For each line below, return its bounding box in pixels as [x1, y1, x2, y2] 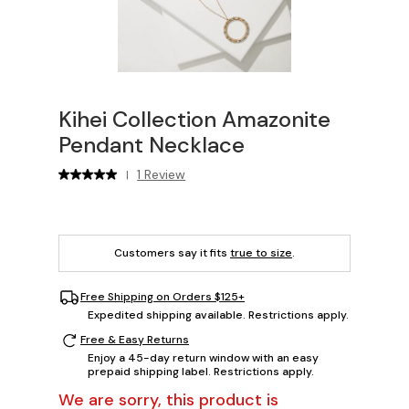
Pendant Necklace [58, 130, 245, 159]
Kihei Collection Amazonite [58, 104, 330, 133]
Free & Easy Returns [80, 332, 189, 347]
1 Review [137, 165, 186, 183]
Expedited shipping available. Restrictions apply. [88, 307, 349, 322]
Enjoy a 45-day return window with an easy [88, 350, 319, 365]
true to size [230, 245, 292, 260]
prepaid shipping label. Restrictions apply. [88, 363, 314, 379]
